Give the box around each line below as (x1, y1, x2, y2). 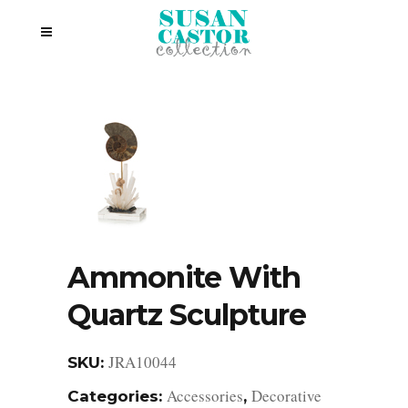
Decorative (251, 385, 321, 406)
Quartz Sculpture (67, 297, 306, 332)
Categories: (67, 387, 167, 405)
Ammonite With (67, 260, 301, 295)
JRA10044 (108, 352, 177, 372)
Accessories (167, 385, 243, 406)
